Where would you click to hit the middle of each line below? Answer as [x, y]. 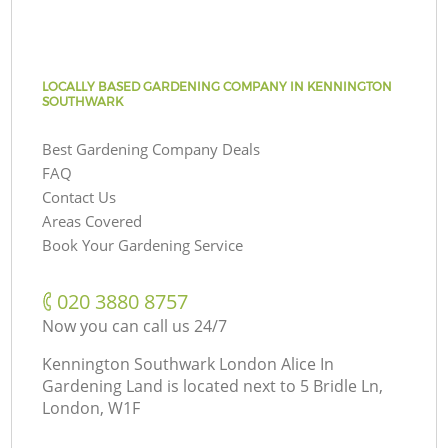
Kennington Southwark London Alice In [188, 363]
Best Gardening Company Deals [151, 148]
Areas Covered [92, 220]
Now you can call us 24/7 [135, 325]
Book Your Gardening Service [143, 244]
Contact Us [79, 196]
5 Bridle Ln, [342, 385]
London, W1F [91, 407]
